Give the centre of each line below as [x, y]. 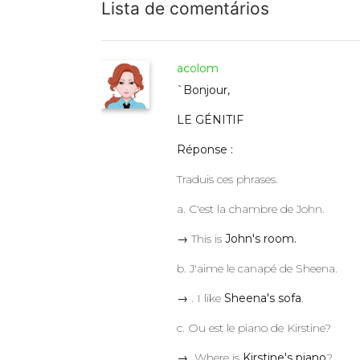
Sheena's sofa [263, 299]
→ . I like [201, 299]
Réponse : [205, 150]
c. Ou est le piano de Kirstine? [254, 328]
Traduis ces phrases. [228, 180]
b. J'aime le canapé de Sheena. [258, 269]
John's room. [261, 239]
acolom [198, 69]
